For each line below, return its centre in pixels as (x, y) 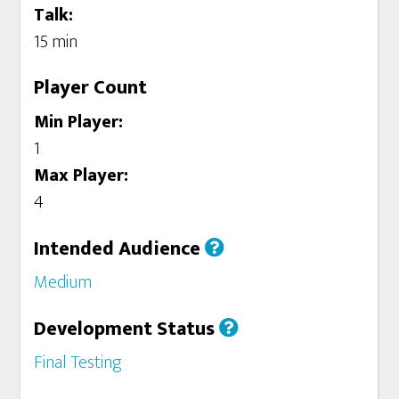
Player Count (91, 88)
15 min (56, 42)
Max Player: (81, 175)
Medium (63, 282)
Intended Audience (120, 248)
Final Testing (78, 362)
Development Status (127, 329)
